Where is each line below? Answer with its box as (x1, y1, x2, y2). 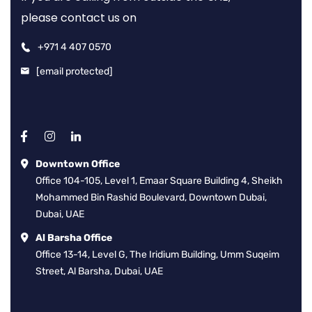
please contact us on (21, 10, 136, 26)
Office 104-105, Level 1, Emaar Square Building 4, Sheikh (36, 175, 283, 187)
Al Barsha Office (36, 232, 112, 244)
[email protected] (36, 65, 113, 78)
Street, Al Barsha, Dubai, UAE (36, 265, 163, 278)
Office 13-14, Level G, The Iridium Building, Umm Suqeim (36, 249, 279, 261)
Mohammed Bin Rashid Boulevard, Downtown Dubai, (36, 192, 267, 204)
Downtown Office (36, 158, 120, 171)
